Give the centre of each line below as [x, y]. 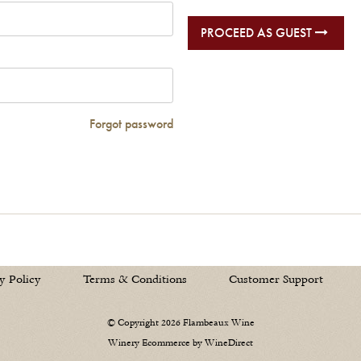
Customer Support [276, 280]
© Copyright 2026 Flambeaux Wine [180, 322]
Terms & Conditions [135, 280]
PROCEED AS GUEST [257, 33]
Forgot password [132, 123]
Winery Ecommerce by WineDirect [180, 342]
